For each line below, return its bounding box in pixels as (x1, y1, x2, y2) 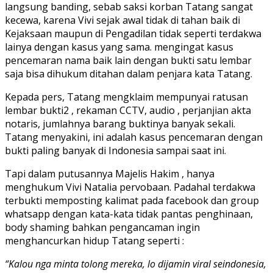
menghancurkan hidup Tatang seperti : (5, 234, 184, 248)
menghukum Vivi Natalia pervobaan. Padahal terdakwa (5, 180, 255, 194)
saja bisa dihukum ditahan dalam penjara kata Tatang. (5, 67, 252, 81)
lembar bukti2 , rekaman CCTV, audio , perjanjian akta (5, 104, 251, 118)
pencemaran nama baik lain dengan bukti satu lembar (5, 54, 252, 68)
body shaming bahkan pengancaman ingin (5, 221, 200, 235)
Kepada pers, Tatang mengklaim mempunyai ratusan (5, 90, 248, 104)
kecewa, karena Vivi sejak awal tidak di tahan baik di (5, 13, 240, 27)
